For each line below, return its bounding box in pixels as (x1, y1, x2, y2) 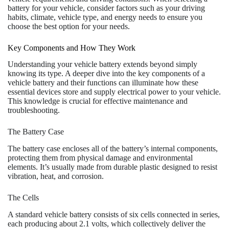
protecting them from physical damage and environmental (8, 153, 193, 163)
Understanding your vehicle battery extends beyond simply (8, 60, 197, 69)
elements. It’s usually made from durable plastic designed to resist (8, 163, 217, 172)
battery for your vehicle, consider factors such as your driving (8, 3, 205, 12)
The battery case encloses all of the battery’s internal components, (8, 144, 218, 153)
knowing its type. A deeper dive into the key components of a (8, 69, 205, 78)
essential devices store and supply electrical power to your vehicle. (8, 87, 221, 97)
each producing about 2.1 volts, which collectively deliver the (8, 219, 205, 228)
